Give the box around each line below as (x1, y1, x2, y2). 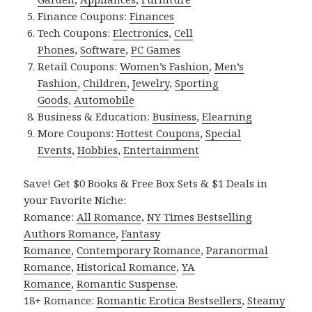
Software (80, 42, 126, 57)
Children (83, 76, 127, 91)
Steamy (247, 293, 286, 308)
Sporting (175, 76, 219, 91)
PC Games (131, 42, 181, 57)
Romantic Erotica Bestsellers (97, 293, 242, 308)
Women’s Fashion (120, 59, 210, 74)
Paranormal (206, 243, 269, 258)
